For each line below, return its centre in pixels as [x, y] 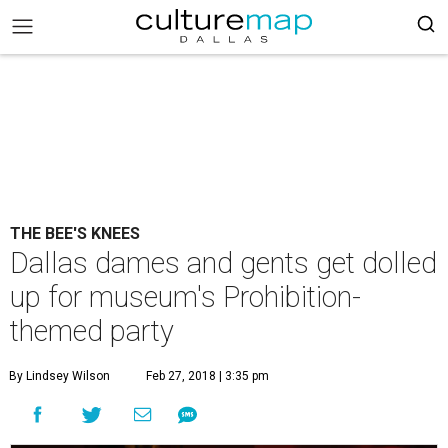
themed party [92, 331]
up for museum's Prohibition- [185, 297]
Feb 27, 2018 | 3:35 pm [207, 376]
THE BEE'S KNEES [75, 233]
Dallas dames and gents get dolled [223, 263]
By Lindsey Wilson [59, 376]
